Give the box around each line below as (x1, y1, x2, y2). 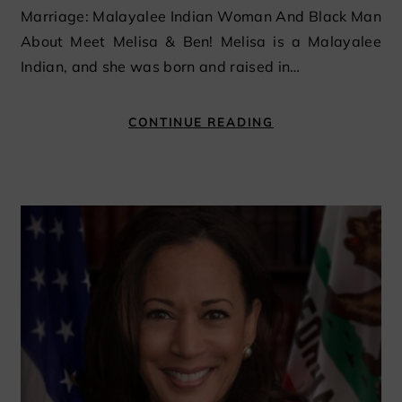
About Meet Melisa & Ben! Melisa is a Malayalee (21, 32, 381, 51)
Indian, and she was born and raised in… (21, 57, 301, 76)
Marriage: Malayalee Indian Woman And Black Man (21, 7, 381, 26)
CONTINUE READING (128, 115, 274, 130)
